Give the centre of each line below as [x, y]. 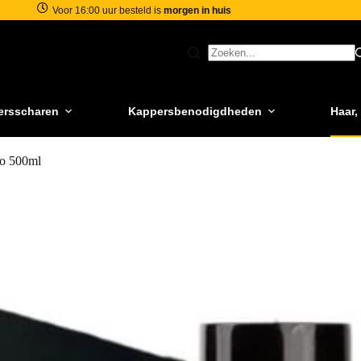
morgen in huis [198, 10]
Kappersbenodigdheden [195, 111]
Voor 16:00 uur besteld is [108, 10]
